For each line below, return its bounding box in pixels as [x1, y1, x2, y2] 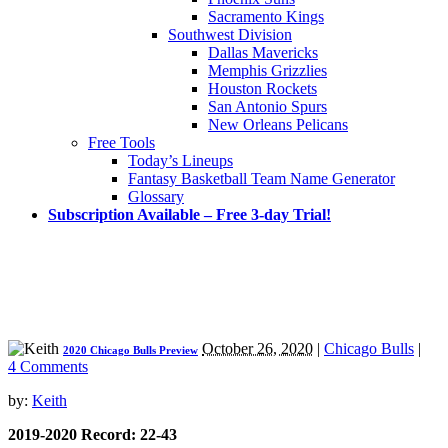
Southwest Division [168, 25, 292, 43]
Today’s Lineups [128, 151, 233, 169]
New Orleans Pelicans [208, 115, 348, 133]
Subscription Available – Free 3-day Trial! [48, 205, 331, 223]
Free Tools [88, 133, 155, 151]
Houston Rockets [208, 79, 317, 97]
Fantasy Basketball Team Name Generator [128, 169, 395, 187]
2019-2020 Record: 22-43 [8, 425, 177, 443]
